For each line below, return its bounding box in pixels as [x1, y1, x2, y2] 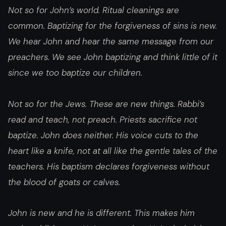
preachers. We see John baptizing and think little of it [8, 51, 217, 63]
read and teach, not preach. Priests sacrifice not [8, 114, 197, 125]
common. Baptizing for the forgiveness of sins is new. [8, 20, 217, 31]
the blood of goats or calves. [8, 176, 120, 188]
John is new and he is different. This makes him [8, 207, 195, 219]
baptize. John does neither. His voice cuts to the [8, 129, 198, 141]
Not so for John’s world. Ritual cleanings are [8, 4, 179, 16]
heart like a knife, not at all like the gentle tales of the [8, 145, 217, 156]
